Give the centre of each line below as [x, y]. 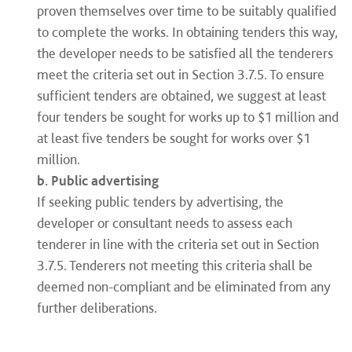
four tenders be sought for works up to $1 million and [188, 117]
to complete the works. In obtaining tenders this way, [187, 32]
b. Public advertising [98, 180]
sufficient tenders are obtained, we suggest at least [181, 95]
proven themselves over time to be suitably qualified [187, 11]
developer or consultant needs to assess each [165, 223]
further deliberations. [97, 308]
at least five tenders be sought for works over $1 [174, 138]
